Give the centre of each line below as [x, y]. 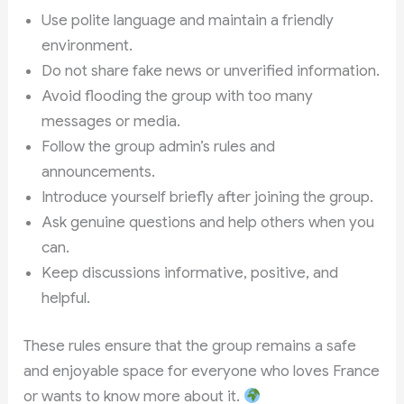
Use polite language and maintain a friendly [188, 20]
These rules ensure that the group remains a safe [190, 346]
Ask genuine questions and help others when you [208, 222]
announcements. [99, 171]
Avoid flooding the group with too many [178, 96]
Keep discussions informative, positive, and [190, 272]
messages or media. [111, 121]
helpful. [66, 298]
